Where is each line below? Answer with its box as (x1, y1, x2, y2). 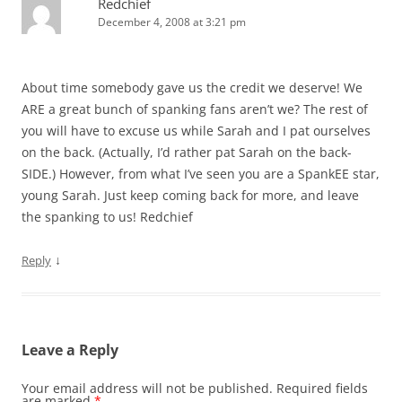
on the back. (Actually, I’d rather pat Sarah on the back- (22, 144, 352, 162)
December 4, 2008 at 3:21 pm (98, 14, 246, 31)
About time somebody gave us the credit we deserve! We (22, 79, 363, 97)
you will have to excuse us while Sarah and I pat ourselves (22, 122, 371, 140)
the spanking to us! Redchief (22, 208, 193, 226)
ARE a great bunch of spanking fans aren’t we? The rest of (22, 100, 368, 118)
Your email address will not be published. (22, 380, 273, 398)
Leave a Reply (22, 340, 118, 361)
